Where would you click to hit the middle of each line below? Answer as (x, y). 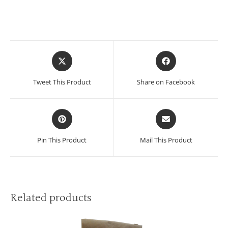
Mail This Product (166, 140)
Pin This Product (62, 140)
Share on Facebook (166, 82)
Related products (51, 197)
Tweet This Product (62, 82)
